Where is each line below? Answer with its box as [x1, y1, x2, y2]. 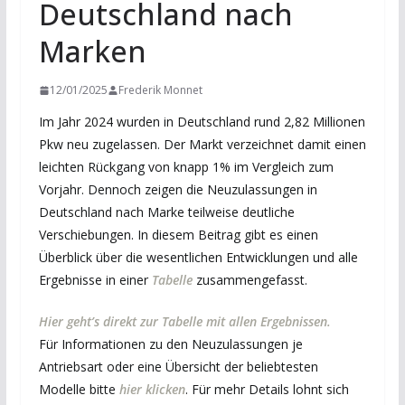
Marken [38, 32, 146, 71]
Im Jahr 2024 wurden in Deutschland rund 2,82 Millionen [38, 113, 365, 130]
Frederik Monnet [118, 82, 202, 98]
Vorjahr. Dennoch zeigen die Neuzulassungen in [38, 181, 317, 198]
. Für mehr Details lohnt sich [184, 381, 349, 398]
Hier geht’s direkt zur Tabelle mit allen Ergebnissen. [38, 313, 331, 330]
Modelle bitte [38, 381, 119, 398]
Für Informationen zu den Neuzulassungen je [38, 335, 303, 353]
